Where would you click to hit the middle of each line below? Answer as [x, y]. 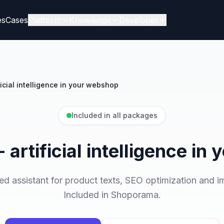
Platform [44, 20]
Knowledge [90, 20]
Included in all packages [114, 115]
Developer [138, 20]
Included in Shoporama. [112, 195]
